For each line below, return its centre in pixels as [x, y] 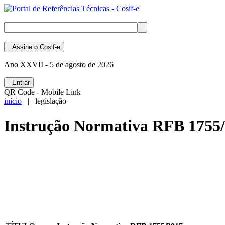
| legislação [44, 101]
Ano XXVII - [26, 65]
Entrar [19, 83]
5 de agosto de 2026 [81, 65]
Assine [20, 47]
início [13, 101]
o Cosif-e [46, 47]
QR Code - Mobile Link [42, 92]
